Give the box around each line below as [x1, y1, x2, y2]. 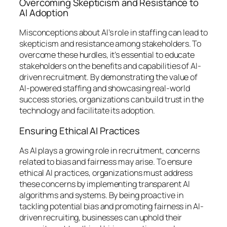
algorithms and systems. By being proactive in [19, 190, 183, 201]
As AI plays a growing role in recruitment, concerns [19, 145, 200, 157]
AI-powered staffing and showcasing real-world [19, 83, 190, 94]
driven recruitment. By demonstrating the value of [19, 71, 198, 83]
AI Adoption [19, 6, 68, 19]
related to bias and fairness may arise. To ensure [19, 156, 193, 168]
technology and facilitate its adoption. [19, 105, 156, 117]
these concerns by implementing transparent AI [19, 178, 190, 190]
